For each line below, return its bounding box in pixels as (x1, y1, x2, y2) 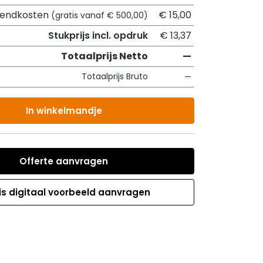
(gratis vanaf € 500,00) (51, 9, 148, 21)
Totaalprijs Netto (61, 49, 148, 63)
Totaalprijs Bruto (82, 70, 148, 82)
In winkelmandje (25, 104, 102, 117)
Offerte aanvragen (19, 155, 108, 167)
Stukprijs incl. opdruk (48, 29, 148, 42)
